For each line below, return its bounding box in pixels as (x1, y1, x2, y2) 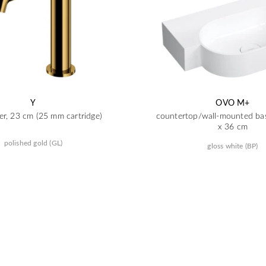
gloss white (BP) (207, 141, 258, 150)
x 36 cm (217, 121, 248, 132)
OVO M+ (216, 97, 250, 108)
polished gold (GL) (4, 138, 63, 147)
